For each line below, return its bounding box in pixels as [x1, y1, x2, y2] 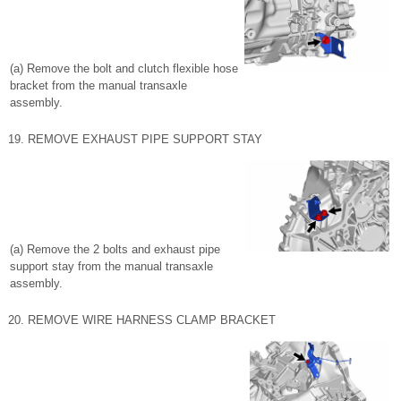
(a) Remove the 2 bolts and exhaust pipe [10, 243, 220, 256]
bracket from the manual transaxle [10, 79, 187, 92]
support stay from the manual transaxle [10, 260, 213, 273]
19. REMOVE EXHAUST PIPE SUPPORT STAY [8, 132, 262, 146]
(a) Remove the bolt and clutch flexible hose [10, 62, 238, 75]
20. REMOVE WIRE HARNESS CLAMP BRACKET [8, 313, 276, 327]
